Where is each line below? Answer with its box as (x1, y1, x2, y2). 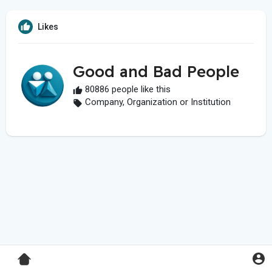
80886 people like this (83, 84, 171, 95)
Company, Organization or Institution (83, 97, 231, 108)
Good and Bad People (73, 61, 239, 82)
